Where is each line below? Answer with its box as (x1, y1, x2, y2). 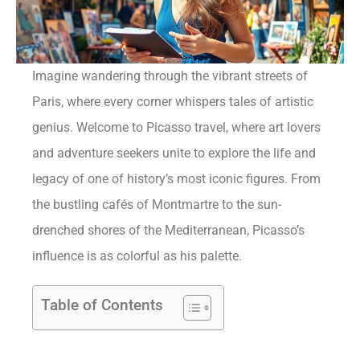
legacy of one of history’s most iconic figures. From (32, 170, 321, 186)
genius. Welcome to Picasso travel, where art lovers (32, 119, 321, 135)
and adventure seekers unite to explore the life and (32, 145, 317, 161)
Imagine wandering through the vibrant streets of (32, 67, 309, 84)
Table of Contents (41, 295, 164, 314)
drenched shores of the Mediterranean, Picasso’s (32, 222, 305, 238)
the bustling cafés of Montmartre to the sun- (32, 196, 282, 212)
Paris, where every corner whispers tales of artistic (32, 93, 314, 109)
